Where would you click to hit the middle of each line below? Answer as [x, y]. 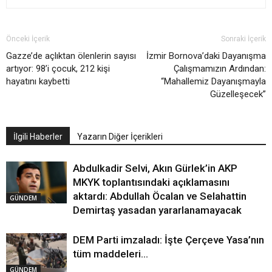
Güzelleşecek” [238, 94]
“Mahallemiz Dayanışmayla [213, 82]
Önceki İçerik [28, 39]
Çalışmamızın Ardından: [220, 69]
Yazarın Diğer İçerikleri [120, 137]
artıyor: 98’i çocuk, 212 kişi [58, 69]
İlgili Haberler [38, 137]
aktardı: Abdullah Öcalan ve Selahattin [160, 196]
